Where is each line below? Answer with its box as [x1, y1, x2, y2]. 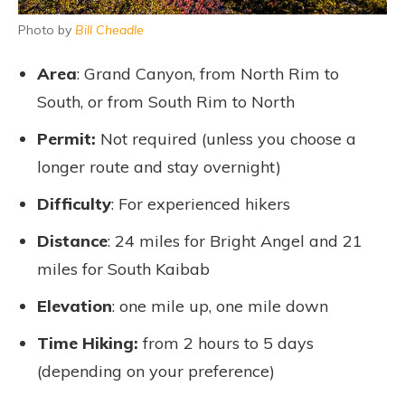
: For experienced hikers [111, 193, 290, 215]
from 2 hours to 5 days [138, 333, 314, 354]
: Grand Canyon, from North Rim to [77, 63, 339, 85]
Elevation [37, 296, 112, 317]
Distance [37, 231, 108, 252]
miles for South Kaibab [37, 259, 210, 280]
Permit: [37, 128, 100, 150]
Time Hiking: [37, 333, 138, 354]
